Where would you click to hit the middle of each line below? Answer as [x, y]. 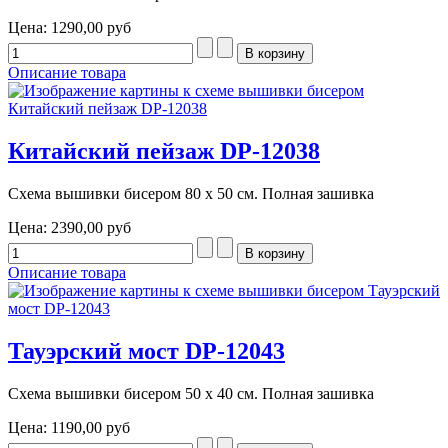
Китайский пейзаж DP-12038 [164, 150]
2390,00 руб [91, 227]
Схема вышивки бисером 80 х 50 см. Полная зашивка [191, 193]
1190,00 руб [90, 427]
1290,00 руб [91, 28]
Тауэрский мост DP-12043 [146, 350]
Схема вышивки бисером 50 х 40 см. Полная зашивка [191, 393]
